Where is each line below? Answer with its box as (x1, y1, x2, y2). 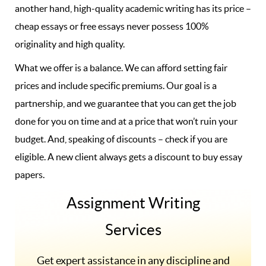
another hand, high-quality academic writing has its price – (15, 3, 251, 14)
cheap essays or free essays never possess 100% (15, 21, 209, 31)
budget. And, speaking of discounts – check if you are (15, 134, 227, 144)
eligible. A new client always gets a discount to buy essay (15, 151, 242, 162)
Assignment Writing (66, 194, 200, 211)
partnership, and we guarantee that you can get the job (15, 98, 236, 109)
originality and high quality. (15, 39, 125, 49)
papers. (15, 169, 45, 180)
